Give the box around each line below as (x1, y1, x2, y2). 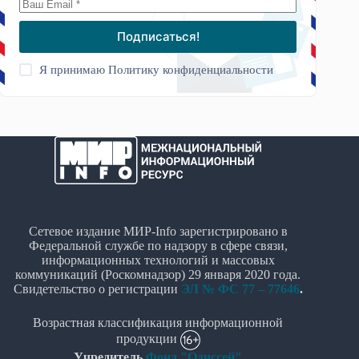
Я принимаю (39, 63, 109, 76)
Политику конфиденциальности (108, 63, 274, 76)
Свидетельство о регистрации (13, 281, 178, 296)
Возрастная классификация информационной (33, 315, 284, 329)
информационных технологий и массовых (41, 252, 275, 267)
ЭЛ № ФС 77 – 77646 (180, 281, 300, 296)
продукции (115, 331, 180, 345)
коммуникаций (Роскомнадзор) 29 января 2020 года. (15, 267, 301, 281)
